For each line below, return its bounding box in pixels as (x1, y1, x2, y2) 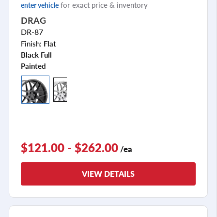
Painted (21, 61, 46, 71)
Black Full (21, 49, 52, 60)
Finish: (21, 38, 44, 48)
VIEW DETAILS (82, 168, 135, 179)
